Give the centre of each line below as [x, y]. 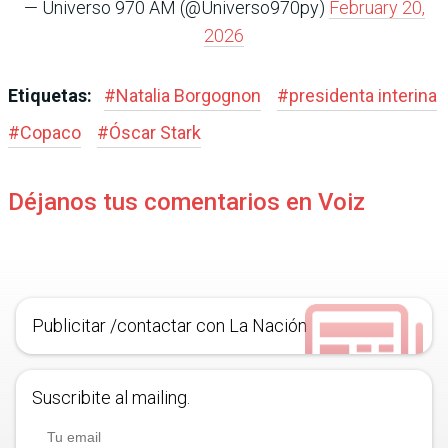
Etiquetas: [52, 96]
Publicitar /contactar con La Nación [169, 326]
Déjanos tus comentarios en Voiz [186, 202]
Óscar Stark [155, 133]
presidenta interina [363, 96]
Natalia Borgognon [188, 96]
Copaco [50, 133]
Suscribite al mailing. [111, 398]
